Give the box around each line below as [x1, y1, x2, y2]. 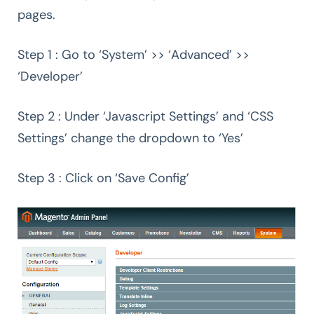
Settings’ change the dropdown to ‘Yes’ [18, 129, 243, 146]
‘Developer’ [18, 67, 83, 85]
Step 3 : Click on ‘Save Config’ [18, 169, 189, 186]
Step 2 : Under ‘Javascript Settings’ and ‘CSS [18, 107, 273, 125]
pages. [18, 6, 55, 23]
